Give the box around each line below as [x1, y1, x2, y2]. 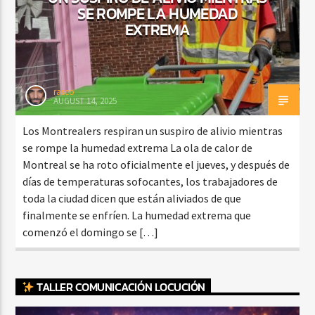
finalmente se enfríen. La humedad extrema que [22, 207, 252, 222]
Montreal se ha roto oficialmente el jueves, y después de [22, 157, 290, 172]
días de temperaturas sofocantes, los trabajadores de [22, 174, 278, 188]
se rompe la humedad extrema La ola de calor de [22, 140, 253, 155]
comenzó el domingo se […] [22, 224, 159, 239]
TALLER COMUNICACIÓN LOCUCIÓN [34, 278, 205, 295]
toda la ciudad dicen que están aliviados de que [22, 191, 242, 205]
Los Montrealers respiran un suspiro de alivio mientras [22, 123, 283, 138]
